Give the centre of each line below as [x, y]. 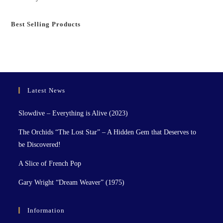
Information [46, 210]
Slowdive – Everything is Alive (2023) [73, 113]
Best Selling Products [46, 24]
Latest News [47, 90]
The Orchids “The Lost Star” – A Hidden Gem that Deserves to [108, 132]
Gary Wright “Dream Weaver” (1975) [72, 182]
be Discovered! [40, 145]
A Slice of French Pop [50, 164]
